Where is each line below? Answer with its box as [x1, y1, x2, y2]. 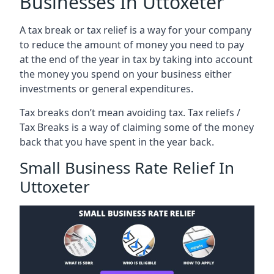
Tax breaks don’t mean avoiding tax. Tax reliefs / [20, 105, 240, 119]
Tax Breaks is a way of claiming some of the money [20, 120, 254, 134]
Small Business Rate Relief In [20, 156, 234, 179]
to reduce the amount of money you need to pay [20, 37, 244, 51]
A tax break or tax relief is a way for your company [20, 23, 251, 37]
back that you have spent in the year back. [20, 135, 214, 149]
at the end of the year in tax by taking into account [20, 52, 253, 66]
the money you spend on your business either [20, 67, 232, 81]
